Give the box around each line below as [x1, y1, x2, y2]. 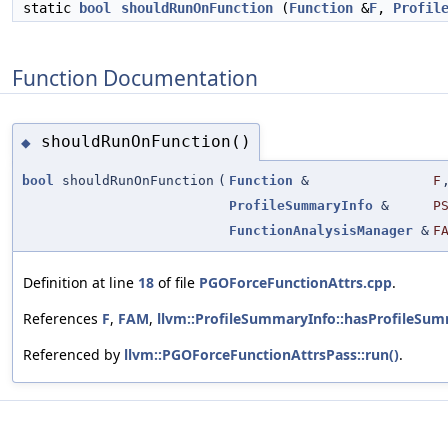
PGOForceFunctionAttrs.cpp [199, 272, 392, 292]
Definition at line [23, 272, 138, 292]
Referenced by [23, 344, 124, 364]
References [23, 308, 102, 328]
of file [154, 272, 199, 292]
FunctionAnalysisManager [229, 222, 413, 238]
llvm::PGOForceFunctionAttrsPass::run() [124, 344, 399, 364]
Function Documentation [12, 63, 258, 92]
